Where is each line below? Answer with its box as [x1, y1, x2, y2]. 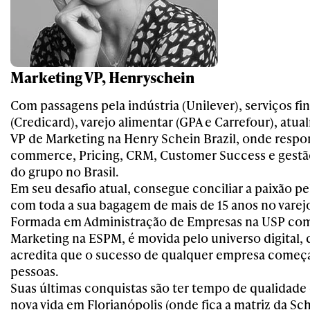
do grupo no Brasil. [10, 163, 119, 180]
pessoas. [10, 262, 59, 280]
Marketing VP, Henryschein [10, 67, 194, 87]
